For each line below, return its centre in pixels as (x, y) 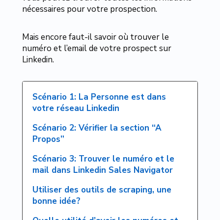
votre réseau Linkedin (76, 109)
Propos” (48, 139)
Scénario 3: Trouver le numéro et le (103, 159)
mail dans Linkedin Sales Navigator (102, 170)
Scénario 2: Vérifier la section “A (97, 128)
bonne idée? (56, 201)
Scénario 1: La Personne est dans (99, 97)
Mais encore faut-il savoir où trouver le (95, 37)
